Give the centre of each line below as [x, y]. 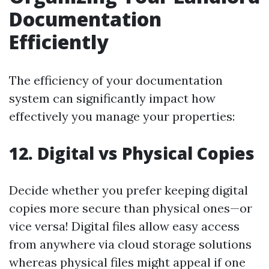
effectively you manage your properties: [122, 116]
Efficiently [59, 42]
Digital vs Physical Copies [146, 153]
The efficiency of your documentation [116, 80]
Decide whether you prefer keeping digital [128, 190]
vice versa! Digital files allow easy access [124, 226]
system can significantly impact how [112, 98]
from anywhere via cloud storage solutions [130, 244]
